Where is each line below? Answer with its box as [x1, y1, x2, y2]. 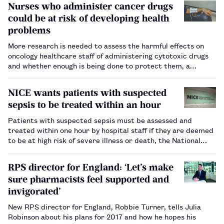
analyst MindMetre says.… [8, 79, 97, 90]
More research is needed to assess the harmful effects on [8, 39, 204, 50]
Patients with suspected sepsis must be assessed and [8, 114, 192, 125]
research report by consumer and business [8, 69, 154, 80]
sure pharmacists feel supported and [8, 173, 169, 185]
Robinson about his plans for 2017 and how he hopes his [8, 210, 196, 221]
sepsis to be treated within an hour [8, 98, 161, 110]
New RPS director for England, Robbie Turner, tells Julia [8, 200, 201, 211]
